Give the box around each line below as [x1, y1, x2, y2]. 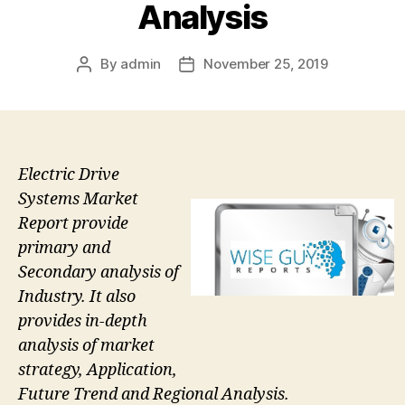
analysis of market [18, 335, 155, 357]
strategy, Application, [18, 360, 177, 381]
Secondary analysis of [18, 262, 179, 284]
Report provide [18, 213, 128, 235]
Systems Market [18, 189, 138, 211]
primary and [18, 238, 110, 259]
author [83, 76, 126, 94]
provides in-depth [18, 311, 147, 333]
